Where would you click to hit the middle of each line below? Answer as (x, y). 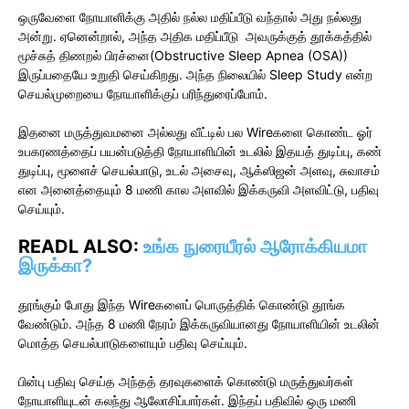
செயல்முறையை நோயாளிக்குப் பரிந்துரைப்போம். (143, 93)
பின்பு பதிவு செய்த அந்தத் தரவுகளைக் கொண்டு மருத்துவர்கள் (186, 381)
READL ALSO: (81, 246)
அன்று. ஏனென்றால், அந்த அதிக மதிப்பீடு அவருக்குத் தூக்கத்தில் (195, 36)
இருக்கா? (55, 265)
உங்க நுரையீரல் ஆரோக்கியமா (255, 246)
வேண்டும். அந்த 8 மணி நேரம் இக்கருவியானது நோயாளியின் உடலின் (199, 323)
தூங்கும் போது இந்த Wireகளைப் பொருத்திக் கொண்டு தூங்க (182, 304)
